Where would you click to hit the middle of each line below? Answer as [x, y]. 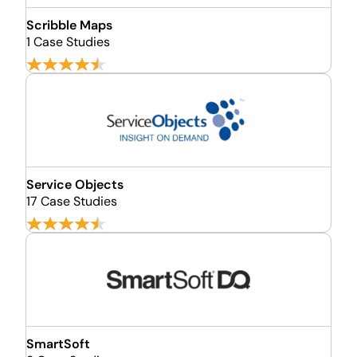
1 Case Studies [68, 42]
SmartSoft [58, 344]
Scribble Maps [69, 25]
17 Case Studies [72, 201]
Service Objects [75, 184]
